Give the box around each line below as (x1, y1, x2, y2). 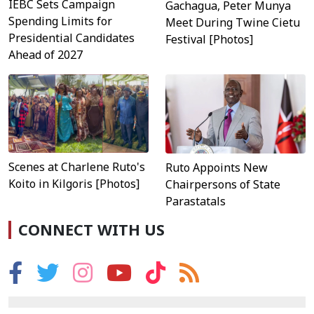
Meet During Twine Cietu (165, 15, 300, 30)
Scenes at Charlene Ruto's (8, 159, 145, 175)
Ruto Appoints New (165, 159, 268, 175)
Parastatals (165, 193, 226, 209)
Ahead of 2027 (8, 46, 83, 62)
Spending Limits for (8, 13, 112, 29)
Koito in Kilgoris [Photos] (8, 176, 139, 192)
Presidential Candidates (8, 29, 135, 46)
